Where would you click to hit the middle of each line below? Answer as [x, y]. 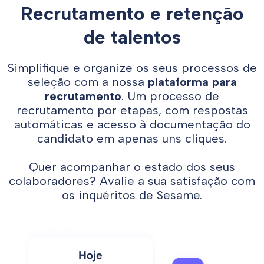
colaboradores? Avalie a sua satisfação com [132, 181]
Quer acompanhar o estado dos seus [132, 167]
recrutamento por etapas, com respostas [132, 110]
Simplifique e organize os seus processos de [132, 68]
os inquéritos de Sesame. [132, 195]
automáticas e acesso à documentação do [132, 124]
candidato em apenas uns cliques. [132, 138]
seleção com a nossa [88, 82]
